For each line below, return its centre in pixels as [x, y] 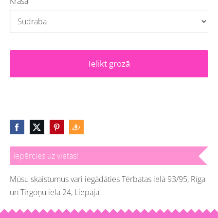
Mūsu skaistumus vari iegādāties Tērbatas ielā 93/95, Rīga [108, 179]
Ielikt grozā [109, 64]
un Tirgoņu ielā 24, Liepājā [54, 192]
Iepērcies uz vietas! [46, 155]
